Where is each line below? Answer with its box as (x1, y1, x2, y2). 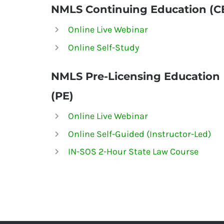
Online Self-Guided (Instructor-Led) (67, 128, 211, 139)
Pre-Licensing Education (82, 70, 220, 83)
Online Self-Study (67, 41, 139, 53)
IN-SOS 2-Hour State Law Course (67, 146, 198, 157)
